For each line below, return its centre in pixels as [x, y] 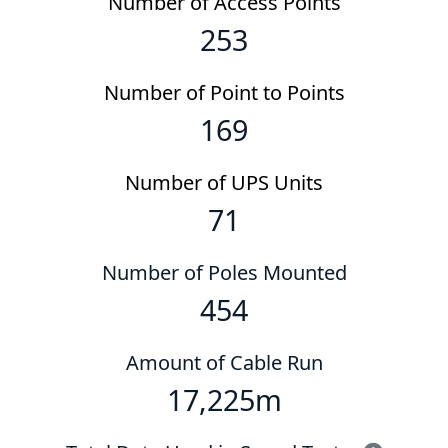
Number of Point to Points [224, 93]
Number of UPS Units [224, 183]
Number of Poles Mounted [224, 273]
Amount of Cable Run [224, 363]
